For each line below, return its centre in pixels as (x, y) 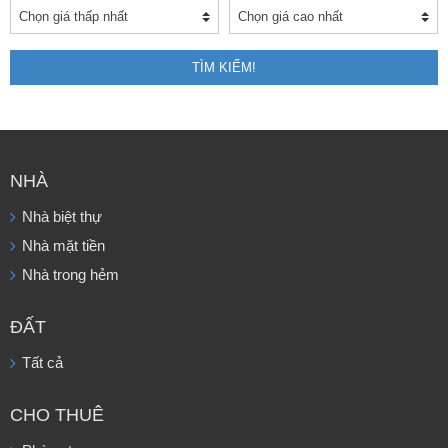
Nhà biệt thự (62, 217)
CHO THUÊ (57, 415)
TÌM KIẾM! (224, 68)
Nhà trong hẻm (70, 275)
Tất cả (42, 363)
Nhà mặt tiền (63, 246)
